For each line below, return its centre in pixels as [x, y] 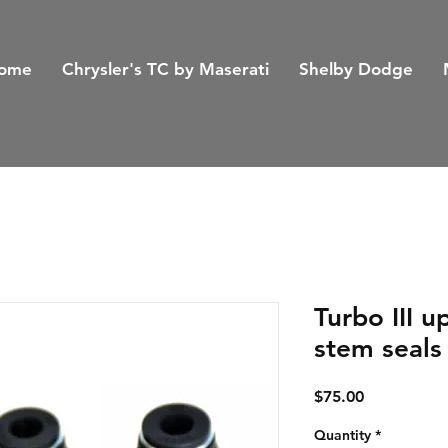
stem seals [378, 348]
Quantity [342, 435]
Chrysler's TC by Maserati [166, 69]
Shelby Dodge [356, 69]
